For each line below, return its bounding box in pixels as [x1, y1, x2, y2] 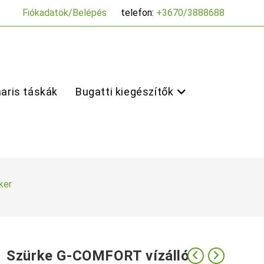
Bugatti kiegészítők [75, 85, 174, 98]
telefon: [120, 7, 156, 18]
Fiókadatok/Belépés [22, 7, 107, 18]
